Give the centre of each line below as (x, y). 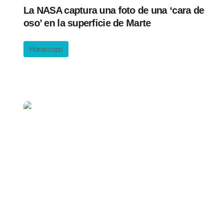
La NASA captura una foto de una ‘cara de (114, 10)
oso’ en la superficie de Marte (87, 23)
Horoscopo (46, 49)
